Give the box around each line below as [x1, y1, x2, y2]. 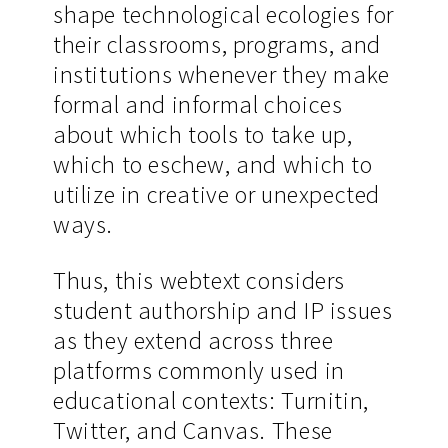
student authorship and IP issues [52, 294, 393, 326]
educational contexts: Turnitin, [52, 384, 369, 416]
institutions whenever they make [52, 59, 390, 91]
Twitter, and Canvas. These [52, 414, 333, 446]
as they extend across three [52, 324, 334, 356]
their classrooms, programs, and [52, 29, 381, 61]
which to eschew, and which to [52, 149, 373, 181]
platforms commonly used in [52, 354, 345, 386]
